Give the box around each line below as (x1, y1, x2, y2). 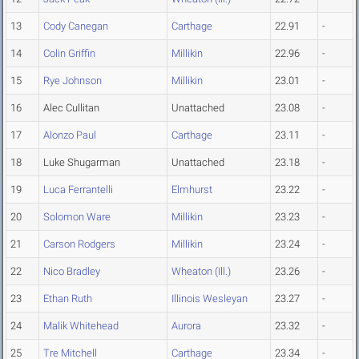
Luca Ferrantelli (43, 184, 113, 196)
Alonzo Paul (43, 129, 96, 142)
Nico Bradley (43, 265, 100, 278)
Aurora (171, 320, 201, 333)
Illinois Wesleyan (171, 292, 248, 305)
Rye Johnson (43, 75, 102, 87)
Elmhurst (171, 184, 212, 196)
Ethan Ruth (43, 292, 92, 305)
